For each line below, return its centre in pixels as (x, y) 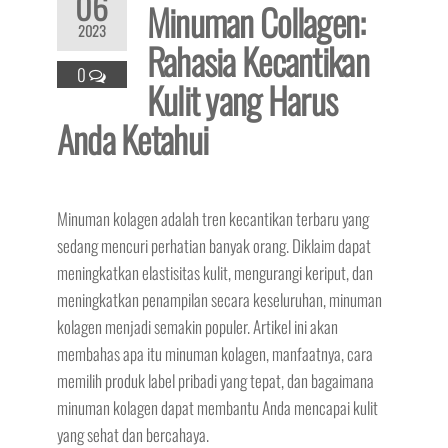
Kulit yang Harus (242, 99)
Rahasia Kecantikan (257, 60)
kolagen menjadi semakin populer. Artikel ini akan (197, 326)
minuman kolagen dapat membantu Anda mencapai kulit (217, 407)
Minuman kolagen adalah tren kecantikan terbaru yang (212, 218)
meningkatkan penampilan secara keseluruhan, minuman (219, 299)
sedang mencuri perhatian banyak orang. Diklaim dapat (213, 245)
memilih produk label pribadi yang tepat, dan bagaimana (215, 380)
